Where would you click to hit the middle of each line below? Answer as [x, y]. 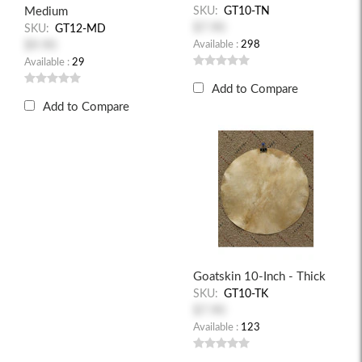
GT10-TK [246, 294]
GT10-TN [247, 11]
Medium [46, 12]
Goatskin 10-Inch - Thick [259, 277]
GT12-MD [80, 29]
